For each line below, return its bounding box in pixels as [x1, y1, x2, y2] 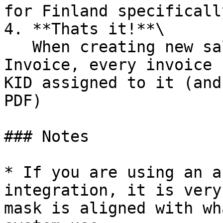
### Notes [4, 127, 89, 145]
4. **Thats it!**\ [4, 20, 165, 38]
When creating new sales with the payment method [4, 38, 32, 56]
